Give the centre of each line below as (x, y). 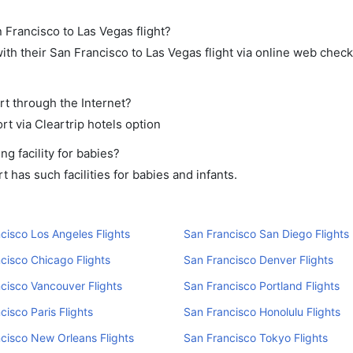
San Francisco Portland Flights (261, 286)
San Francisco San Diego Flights (266, 234)
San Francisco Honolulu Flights (262, 312)
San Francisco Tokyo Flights (255, 338)
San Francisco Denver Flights (258, 260)
